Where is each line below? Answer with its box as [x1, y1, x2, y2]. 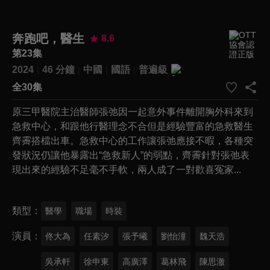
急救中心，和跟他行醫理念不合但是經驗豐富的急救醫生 [12, 121, 253, 131]
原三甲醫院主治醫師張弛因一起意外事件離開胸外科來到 [12, 106, 253, 117]
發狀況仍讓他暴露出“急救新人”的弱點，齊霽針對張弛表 [12, 149, 250, 160]
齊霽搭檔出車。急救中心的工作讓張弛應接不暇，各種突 [12, 135, 253, 146]
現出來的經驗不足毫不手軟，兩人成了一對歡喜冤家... [12, 164, 241, 175]
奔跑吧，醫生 [12, 31, 84, 45]
